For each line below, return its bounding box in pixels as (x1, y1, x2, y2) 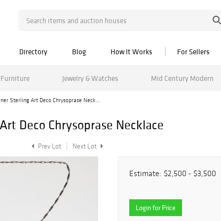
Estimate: (129, 169, 161, 178)
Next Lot (73, 142, 98, 150)
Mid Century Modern (150, 73, 214, 83)
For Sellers (177, 47, 210, 56)
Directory (19, 47, 47, 56)
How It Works (110, 47, 152, 56)
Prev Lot (37, 142, 61, 150)
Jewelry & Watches (62, 73, 118, 83)
